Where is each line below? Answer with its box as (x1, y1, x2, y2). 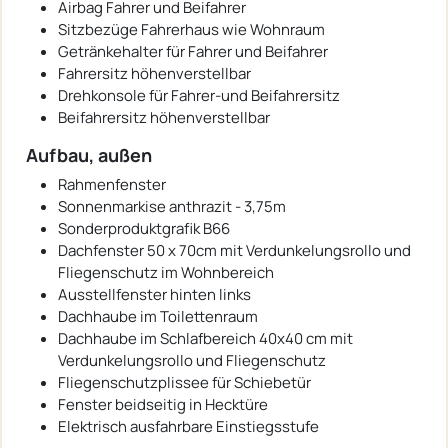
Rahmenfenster (58, 174, 166, 196)
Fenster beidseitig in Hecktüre (58, 394, 268, 416)
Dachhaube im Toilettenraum (58, 306, 258, 328)
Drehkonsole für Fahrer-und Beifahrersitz (58, 85, 340, 107)
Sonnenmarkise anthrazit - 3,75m (58, 196, 286, 218)
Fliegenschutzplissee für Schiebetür (58, 372, 311, 394)
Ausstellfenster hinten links (58, 284, 251, 306)
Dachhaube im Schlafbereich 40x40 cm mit (58, 328, 353, 350)
